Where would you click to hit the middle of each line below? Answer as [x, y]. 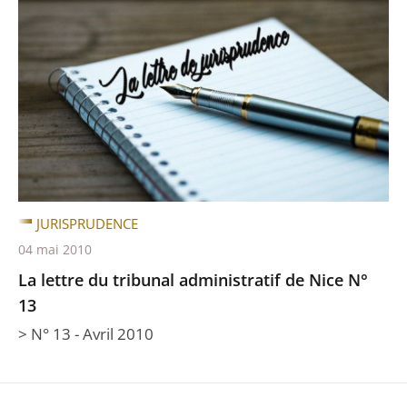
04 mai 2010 [55, 249]
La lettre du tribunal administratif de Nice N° [193, 280]
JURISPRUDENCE [87, 223]
